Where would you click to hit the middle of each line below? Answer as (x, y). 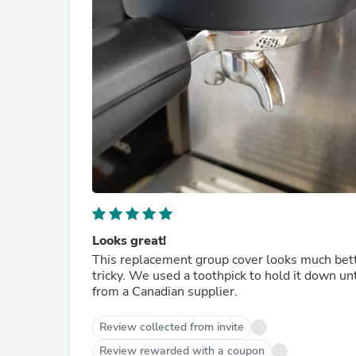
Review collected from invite (172, 327)
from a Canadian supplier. (165, 292)
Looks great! (129, 241)
